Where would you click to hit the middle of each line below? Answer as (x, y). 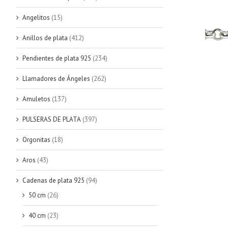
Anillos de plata (45, 38)
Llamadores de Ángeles (56, 78)
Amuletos (36, 99)
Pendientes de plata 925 (57, 58)
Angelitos (36, 17)
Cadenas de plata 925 (53, 180)
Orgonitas (36, 139)
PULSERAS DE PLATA (52, 119)
